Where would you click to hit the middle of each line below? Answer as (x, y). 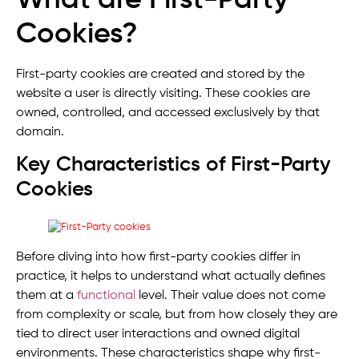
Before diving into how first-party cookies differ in (158, 258)
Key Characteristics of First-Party (173, 165)
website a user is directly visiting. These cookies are (163, 93)
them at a (46, 296)
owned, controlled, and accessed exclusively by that (168, 113)
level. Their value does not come (230, 296)
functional (106, 296)
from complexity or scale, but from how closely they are (177, 315)
